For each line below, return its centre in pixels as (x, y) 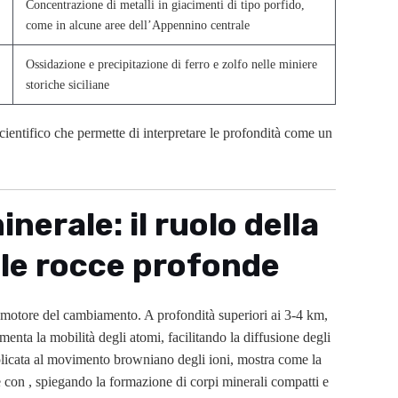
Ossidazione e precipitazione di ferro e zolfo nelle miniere (172, 64)
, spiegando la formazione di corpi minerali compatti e (179, 381)
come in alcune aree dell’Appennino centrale (138, 25)
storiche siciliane (68, 85)
